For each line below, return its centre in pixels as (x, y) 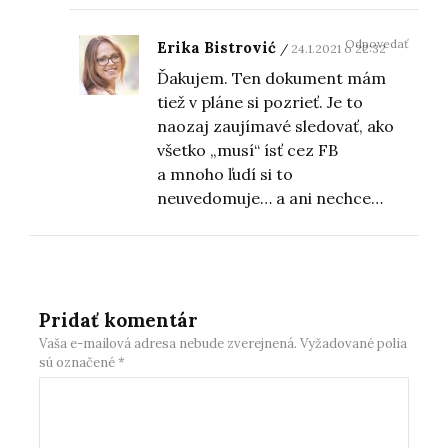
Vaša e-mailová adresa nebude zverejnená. (168, 344)
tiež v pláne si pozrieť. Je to (260, 102)
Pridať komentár (119, 320)
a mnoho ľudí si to (225, 174)
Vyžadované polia (354, 344)
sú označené (79, 363)
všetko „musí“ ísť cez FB (248, 150)
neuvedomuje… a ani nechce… (270, 198)
